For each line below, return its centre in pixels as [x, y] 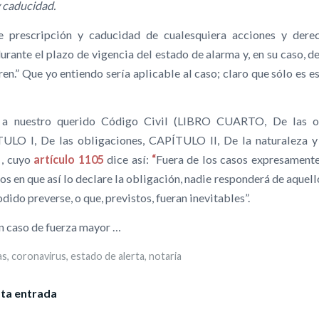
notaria [165, 256]
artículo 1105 [70, 159]
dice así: [128, 159]
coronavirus [39, 256]
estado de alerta [108, 256]
